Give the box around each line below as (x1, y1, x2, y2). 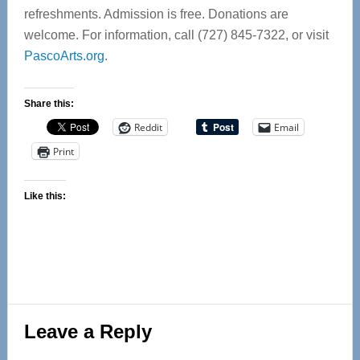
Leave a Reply (23, 321, 152, 342)
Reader (6, 305, 90, 331)
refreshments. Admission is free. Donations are (23, 7, 288, 21)
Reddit (133, 120, 162, 134)
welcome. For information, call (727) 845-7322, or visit (23, 28, 329, 42)
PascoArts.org (23, 49, 104, 63)
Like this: (23, 190, 66, 202)
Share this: (23, 98, 74, 109)
